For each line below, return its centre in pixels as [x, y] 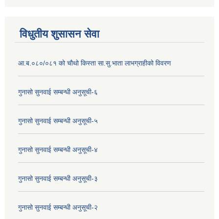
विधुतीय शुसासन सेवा [59, 34]
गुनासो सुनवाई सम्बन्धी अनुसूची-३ [58, 178]
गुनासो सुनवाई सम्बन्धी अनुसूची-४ [58, 149]
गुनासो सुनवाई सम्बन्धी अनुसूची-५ [58, 120]
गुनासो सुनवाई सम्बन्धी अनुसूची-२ [58, 207]
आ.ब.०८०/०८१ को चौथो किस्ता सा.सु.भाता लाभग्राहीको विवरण [95, 63]
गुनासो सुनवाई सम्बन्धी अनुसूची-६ [58, 92]
